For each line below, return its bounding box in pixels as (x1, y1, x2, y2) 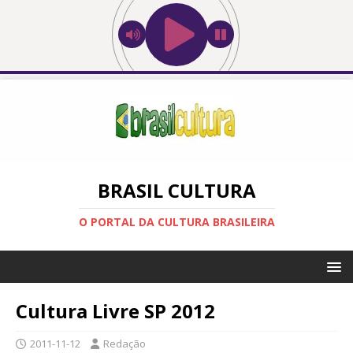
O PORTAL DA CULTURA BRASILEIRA (78, 214, 275, 229)
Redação (103, 336, 146, 351)
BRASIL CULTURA (97, 176, 256, 203)
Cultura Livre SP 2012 (16, 297, 215, 324)
